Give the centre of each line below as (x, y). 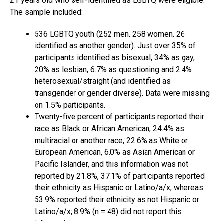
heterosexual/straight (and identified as (103, 81)
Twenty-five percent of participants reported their (119, 117)
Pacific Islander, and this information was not (111, 164)
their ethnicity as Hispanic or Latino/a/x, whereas (119, 188)
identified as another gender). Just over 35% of (115, 46)
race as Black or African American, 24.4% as (109, 129)
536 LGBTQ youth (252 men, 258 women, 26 (110, 34)
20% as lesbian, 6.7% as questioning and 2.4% (113, 70)
